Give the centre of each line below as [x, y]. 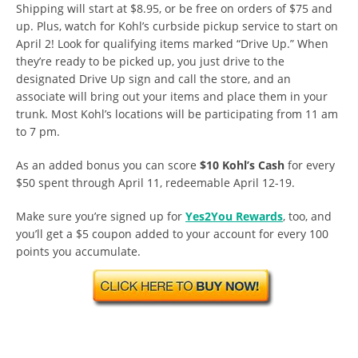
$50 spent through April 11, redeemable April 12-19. [155, 183]
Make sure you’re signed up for [101, 217]
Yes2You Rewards [234, 217]
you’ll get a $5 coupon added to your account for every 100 [172, 234]
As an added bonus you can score [108, 165]
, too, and [307, 217]
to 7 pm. [38, 132]
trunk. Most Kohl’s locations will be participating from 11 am [177, 114]
